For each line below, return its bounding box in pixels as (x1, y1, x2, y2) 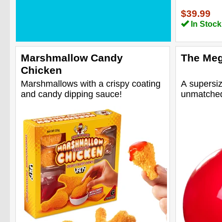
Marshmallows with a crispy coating (21, 78, 161, 89)
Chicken (21, 64, 62, 76)
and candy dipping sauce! (21, 89, 122, 99)
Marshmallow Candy (21, 52, 123, 63)
